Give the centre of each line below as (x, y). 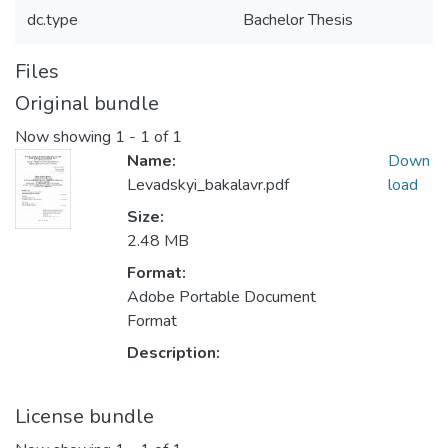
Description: (173, 353)
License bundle (84, 417)
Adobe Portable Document (221, 297)
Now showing (65, 137)
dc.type (52, 20)
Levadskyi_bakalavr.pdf (208, 185)
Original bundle (87, 103)
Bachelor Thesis (298, 20)
